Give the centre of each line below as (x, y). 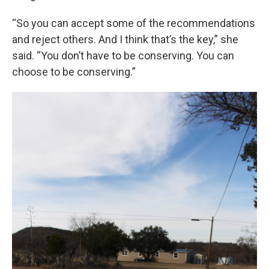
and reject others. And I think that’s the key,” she (125, 39)
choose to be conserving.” (74, 72)
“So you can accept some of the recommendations (134, 23)
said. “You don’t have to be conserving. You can (123, 56)
